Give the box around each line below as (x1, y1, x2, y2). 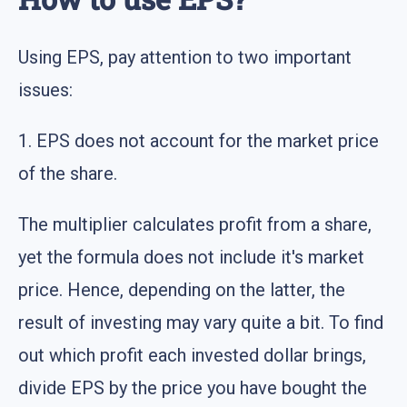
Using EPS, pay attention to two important (18, 46, 352, 69)
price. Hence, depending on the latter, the (18, 279, 345, 302)
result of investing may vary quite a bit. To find (18, 312, 383, 334)
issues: (18, 79, 73, 102)
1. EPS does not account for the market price (18, 130, 379, 153)
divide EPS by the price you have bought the (18, 377, 367, 400)
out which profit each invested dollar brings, (18, 344, 366, 367)
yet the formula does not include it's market (18, 246, 364, 269)
